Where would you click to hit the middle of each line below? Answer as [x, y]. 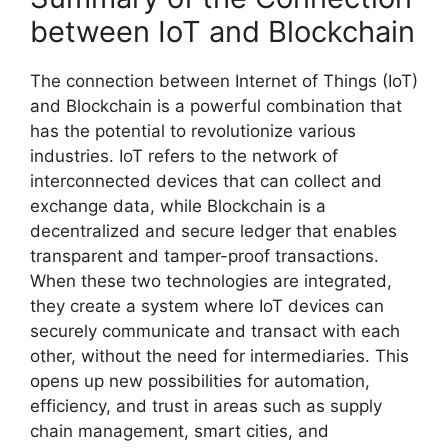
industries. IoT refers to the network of [184, 156]
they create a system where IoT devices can [207, 306]
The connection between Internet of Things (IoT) [224, 81]
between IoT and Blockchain [222, 32]
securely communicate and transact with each [215, 331]
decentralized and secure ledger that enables [213, 231]
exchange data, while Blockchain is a [178, 206]
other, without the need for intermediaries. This [219, 356]
